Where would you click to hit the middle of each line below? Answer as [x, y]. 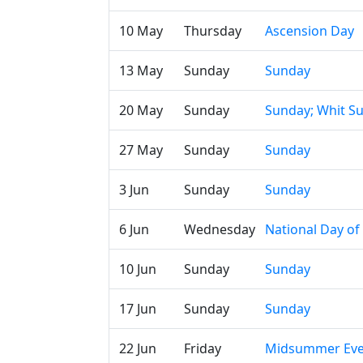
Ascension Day [310, 31]
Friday [203, 348]
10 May [141, 31]
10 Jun [138, 269]
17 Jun [138, 309]
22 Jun [138, 348]
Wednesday [220, 229]
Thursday [213, 31]
